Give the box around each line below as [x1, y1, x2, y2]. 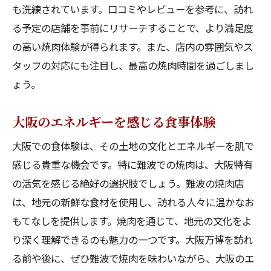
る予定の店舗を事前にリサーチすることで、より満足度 [12, 21, 253, 35]
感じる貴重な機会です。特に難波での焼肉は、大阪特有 [12, 157, 253, 172]
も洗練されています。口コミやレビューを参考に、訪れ [12, 2, 253, 16]
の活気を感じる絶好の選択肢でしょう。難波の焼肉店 [12, 176, 244, 191]
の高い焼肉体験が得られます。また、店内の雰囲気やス [12, 39, 253, 54]
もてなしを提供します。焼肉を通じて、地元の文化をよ [12, 214, 252, 228]
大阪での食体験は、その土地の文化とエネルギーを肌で [12, 139, 254, 153]
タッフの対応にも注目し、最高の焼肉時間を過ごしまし [12, 58, 254, 73]
